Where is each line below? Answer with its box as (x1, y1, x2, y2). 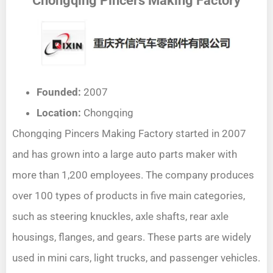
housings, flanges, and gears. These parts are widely (12, 231, 251, 244)
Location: (37, 107, 83, 119)
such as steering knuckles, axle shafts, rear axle (12, 210, 229, 223)
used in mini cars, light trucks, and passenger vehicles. (12, 252, 260, 264)
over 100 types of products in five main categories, (12, 190, 245, 202)
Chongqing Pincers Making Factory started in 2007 (12, 127, 246, 140)
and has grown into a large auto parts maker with (12, 148, 237, 161)
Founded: (37, 86, 81, 99)
